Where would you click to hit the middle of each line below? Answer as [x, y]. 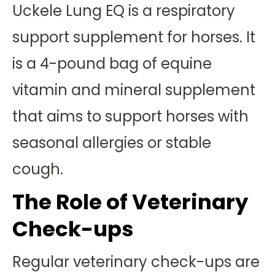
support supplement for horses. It [134, 37]
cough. [38, 169]
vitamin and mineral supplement [134, 90]
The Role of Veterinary [130, 202]
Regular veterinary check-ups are [136, 262]
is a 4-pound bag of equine [112, 64]
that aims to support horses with [130, 116]
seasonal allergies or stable [112, 143]
